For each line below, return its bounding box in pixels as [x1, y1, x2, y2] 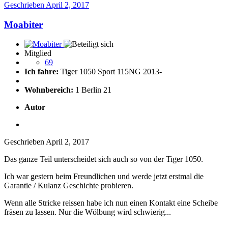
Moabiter [4, 19, 43, 30]
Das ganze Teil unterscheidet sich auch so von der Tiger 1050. [4, 155, 203, 164]
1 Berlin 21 [73, 85, 111, 95]
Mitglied [24, 49, 51, 58]
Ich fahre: [24, 67, 59, 76]
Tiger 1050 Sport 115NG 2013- [59, 67, 162, 76]
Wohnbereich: [24, 85, 73, 95]
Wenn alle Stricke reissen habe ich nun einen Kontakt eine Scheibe [4, 198, 218, 208]
